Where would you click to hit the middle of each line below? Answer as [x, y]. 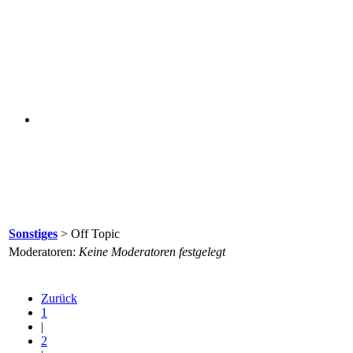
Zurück [59, 299]
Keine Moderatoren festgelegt [152, 252]
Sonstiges [33, 234]
